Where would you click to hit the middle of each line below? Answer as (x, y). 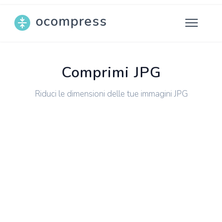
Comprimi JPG (111, 73)
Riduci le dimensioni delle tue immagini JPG (111, 94)
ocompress (71, 22)
